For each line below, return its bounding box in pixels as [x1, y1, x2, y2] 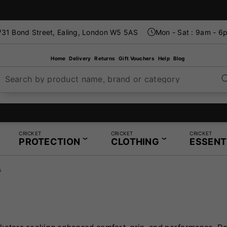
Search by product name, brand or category [5, 73, 180, 84]
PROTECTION [19, 136, 81, 147]
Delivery [69, 55, 92, 61]
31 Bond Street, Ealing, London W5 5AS [1, 27, 138, 36]
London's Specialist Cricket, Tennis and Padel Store [18, 108, 196, 117]
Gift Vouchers [119, 55, 156, 61]
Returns [94, 55, 117, 61]
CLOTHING [110, 136, 159, 147]
